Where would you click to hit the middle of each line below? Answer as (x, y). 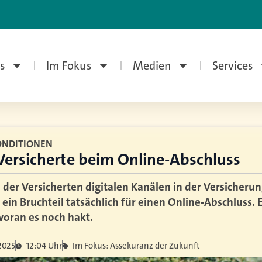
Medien (152, 65)
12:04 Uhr (44, 246)
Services (232, 65)
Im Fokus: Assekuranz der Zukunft (136, 246)
